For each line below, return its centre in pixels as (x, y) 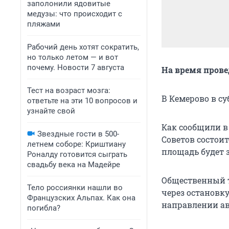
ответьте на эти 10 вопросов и (82, 101)
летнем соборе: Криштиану (76, 144)
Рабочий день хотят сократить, (83, 47)
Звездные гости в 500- (78, 134)
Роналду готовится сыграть (77, 154)
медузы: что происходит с (75, 14)
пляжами (44, 24)
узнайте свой (51, 111)
